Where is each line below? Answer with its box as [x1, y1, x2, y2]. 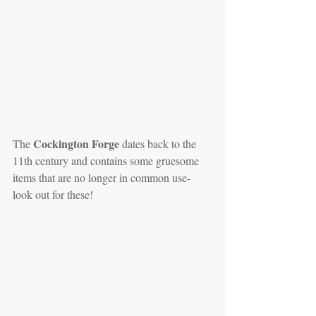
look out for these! [13, 186, 93, 202]
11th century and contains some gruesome [13, 152, 202, 168]
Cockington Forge [30, 135, 119, 152]
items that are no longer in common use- [13, 169, 193, 185]
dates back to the [119, 135, 199, 151]
